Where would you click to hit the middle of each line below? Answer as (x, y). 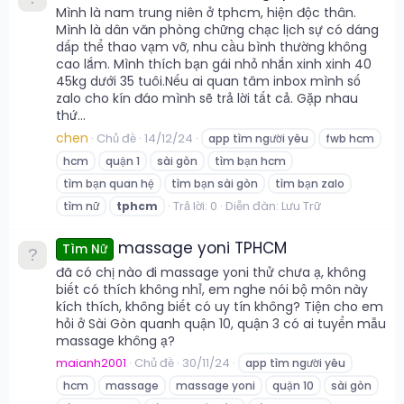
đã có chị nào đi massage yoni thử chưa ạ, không (211, 272)
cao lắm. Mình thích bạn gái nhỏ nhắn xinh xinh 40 (214, 64)
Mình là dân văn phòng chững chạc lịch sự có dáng (217, 30)
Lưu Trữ (301, 206)
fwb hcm (350, 138)
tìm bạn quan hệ (109, 183)
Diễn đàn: (253, 206)
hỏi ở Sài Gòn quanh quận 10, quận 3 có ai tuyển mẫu (221, 323)
